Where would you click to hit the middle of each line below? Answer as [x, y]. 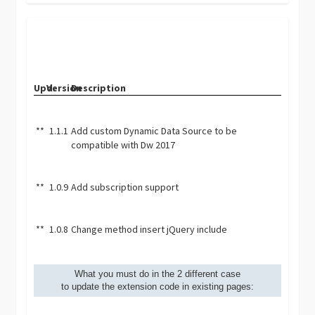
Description [99, 88]
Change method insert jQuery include [149, 229]
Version [64, 88]
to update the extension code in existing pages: [157, 287]
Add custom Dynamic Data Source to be [154, 131]
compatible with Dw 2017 [123, 145]
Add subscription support [125, 187]
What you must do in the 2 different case [157, 274]
